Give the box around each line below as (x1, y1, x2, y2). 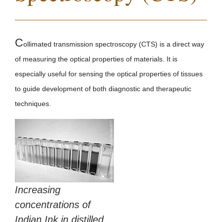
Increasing (15, 184, 60, 195)
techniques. (15, 99, 53, 108)
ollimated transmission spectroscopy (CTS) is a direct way (23, 40, 204, 48)
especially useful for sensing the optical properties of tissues (15, 69, 203, 78)
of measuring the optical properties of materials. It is (15, 55, 177, 63)
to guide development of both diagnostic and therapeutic (15, 84, 191, 93)
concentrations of (15, 199, 91, 210)
